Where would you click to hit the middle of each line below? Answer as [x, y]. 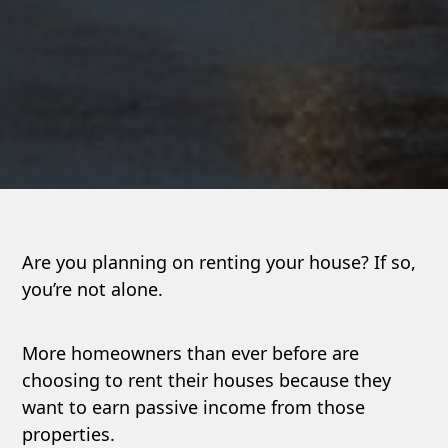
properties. [69, 434]
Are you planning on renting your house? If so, [219, 262]
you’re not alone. [93, 289]
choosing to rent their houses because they [207, 380]
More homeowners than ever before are [191, 353]
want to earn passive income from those [194, 407]
